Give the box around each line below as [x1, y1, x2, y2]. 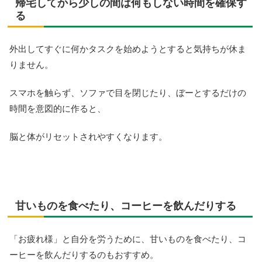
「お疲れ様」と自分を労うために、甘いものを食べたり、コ [9, 233, 246, 244]
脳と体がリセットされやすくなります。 [9, 132, 167, 142]
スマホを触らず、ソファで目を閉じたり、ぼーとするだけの [9, 88, 246, 98]
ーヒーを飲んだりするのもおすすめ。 [9, 249, 158, 260]
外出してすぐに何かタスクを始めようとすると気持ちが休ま [9, 44, 246, 54]
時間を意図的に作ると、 [9, 104, 106, 114]
